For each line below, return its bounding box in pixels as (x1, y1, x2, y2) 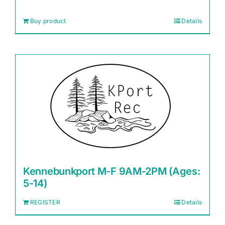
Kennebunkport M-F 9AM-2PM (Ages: (23, 165, 200, 178)
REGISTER (30, 198, 60, 206)
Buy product (30, 17, 66, 25)
